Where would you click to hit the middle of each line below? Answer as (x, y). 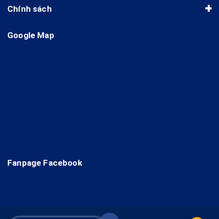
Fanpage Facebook (45, 163)
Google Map (31, 35)
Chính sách (30, 9)
